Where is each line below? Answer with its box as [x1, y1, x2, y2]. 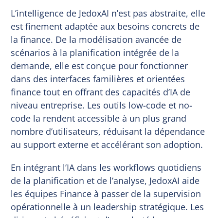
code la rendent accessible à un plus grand [11, 112, 187, 124]
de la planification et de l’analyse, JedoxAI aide [11, 174, 200, 186]
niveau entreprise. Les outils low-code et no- [11, 99, 193, 111]
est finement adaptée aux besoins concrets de [11, 20, 200, 32]
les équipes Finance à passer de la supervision [11, 187, 201, 200]
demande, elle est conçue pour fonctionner [11, 59, 188, 72]
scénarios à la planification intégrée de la [11, 46, 180, 58]
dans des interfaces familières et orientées [11, 73, 185, 85]
